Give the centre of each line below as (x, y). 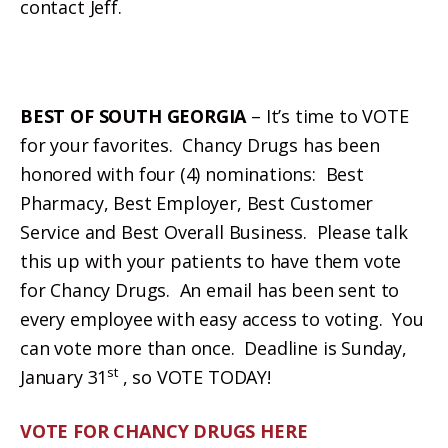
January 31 (64, 376)
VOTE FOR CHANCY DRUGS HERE (164, 431)
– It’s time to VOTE (330, 115)
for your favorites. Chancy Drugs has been (200, 144)
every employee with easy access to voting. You (222, 318)
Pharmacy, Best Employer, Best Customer (197, 202)
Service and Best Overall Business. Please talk (214, 231)
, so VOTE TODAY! (196, 376)
